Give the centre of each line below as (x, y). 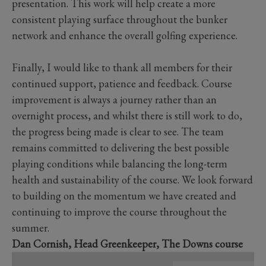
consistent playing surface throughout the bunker (120, 19)
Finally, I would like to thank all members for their (122, 67)
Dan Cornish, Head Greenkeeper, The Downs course (127, 243)
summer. (32, 227)
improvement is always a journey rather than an (114, 99)
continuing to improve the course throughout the (119, 211)
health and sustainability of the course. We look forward (132, 179)
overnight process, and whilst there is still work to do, (127, 115)
